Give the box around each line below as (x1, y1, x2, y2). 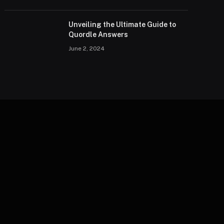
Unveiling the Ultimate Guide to (68, 20, 176, 28)
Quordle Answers (68, 30, 128, 38)
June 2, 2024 (68, 44, 105, 52)
